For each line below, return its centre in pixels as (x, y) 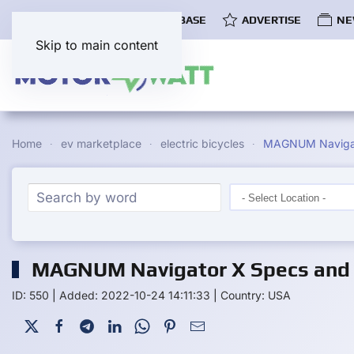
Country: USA (256, 295)
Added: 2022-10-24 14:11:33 (135, 295)
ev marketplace (101, 143)
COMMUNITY (65, 19)
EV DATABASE (170, 19)
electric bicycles (202, 143)
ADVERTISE (271, 19)
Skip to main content (97, 45)
